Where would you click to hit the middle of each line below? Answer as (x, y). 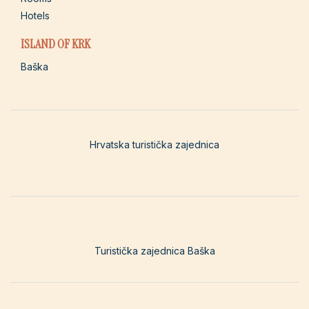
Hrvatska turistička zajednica (154, 144)
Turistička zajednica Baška (154, 250)
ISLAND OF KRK (56, 44)
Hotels (35, 15)
